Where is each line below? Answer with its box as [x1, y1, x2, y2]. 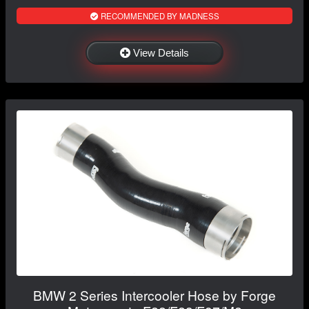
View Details [133, 46, 189, 59]
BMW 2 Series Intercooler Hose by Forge [33, 285, 276, 304]
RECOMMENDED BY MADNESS [98, 10, 219, 21]
